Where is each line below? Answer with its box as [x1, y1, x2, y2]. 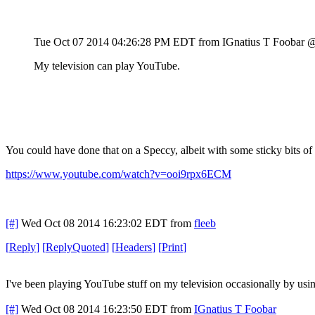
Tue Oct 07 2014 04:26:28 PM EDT [34, 35, 195, 48]
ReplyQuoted [46, 240, 105, 253]
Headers [115, 240, 152, 253]
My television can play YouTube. [34, 59, 180, 72]
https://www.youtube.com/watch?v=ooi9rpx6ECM [6, 167, 231, 180]
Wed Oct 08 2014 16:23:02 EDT [21, 217, 167, 229]
